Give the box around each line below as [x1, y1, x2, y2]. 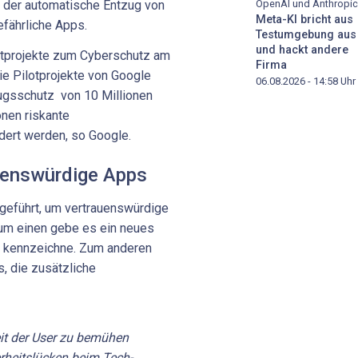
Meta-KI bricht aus [256, 13, 353, 27]
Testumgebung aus [256, 28, 356, 42]
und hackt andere [256, 43, 348, 58]
